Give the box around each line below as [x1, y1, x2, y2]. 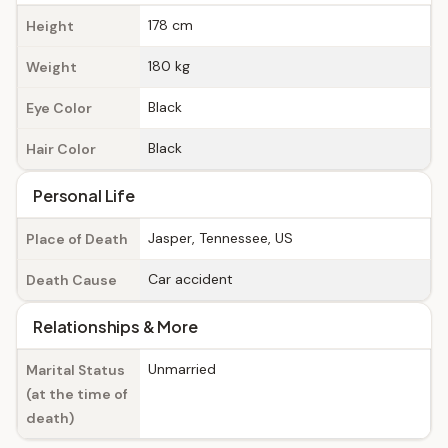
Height [26, 17, 74, 35]
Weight [26, 58, 77, 76]
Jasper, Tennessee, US [148, 229, 293, 247]
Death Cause [26, 271, 117, 289]
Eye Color [26, 99, 92, 117]
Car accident [148, 270, 233, 288]
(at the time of [26, 385, 128, 403]
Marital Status [26, 361, 125, 379]
